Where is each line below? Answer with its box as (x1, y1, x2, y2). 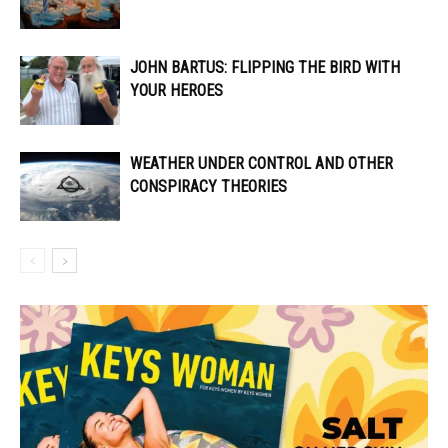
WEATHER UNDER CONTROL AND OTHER (130, 154, 393, 174)
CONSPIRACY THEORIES (130, 177, 287, 197)
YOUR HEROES (130, 81, 223, 101)
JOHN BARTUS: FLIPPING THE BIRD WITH (130, 58, 400, 78)
